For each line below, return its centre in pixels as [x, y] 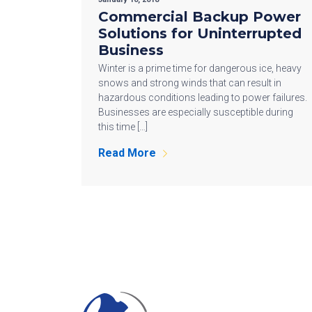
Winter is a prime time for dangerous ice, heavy [200, 68]
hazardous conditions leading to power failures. [203, 97]
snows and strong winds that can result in [190, 83]
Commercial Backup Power [200, 16]
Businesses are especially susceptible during [196, 112]
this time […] [123, 126]
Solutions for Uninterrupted [200, 33]
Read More [127, 153]
